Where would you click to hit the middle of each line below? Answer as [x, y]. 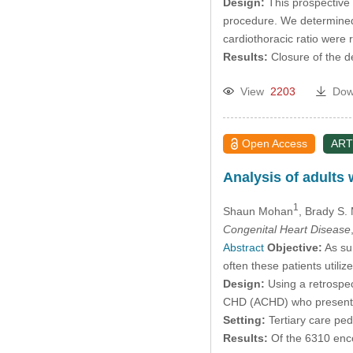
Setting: [244, 320]
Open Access [275, 143]
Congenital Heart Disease [286, 229]
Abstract [243, 247]
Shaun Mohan [258, 211]
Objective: [294, 247]
